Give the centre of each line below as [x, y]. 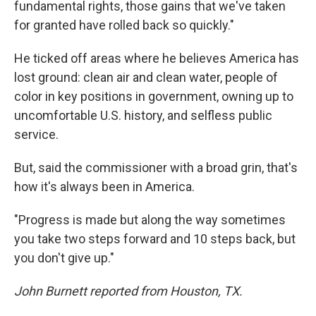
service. [36, 134]
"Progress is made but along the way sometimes [150, 220]
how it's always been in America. [104, 187]
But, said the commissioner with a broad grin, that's [156, 168]
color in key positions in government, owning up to [154, 96]
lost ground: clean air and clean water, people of [146, 77]
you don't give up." [64, 258]
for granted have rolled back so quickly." [124, 25]
